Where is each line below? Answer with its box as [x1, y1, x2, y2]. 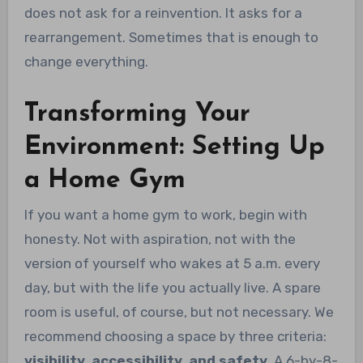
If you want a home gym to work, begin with [23, 207, 307, 224]
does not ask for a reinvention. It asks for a [23, 4, 302, 21]
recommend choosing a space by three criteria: [23, 328, 327, 345]
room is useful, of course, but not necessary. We [23, 304, 334, 321]
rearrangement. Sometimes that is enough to [23, 28, 318, 45]
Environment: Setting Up [23, 134, 325, 160]
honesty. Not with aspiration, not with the [23, 231, 296, 248]
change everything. [23, 53, 148, 70]
